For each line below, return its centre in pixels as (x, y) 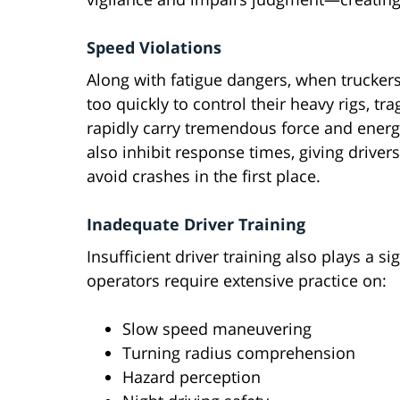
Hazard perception (192, 377)
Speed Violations (154, 48)
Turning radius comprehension (239, 353)
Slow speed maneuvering (217, 329)
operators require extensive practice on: (237, 281)
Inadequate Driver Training (196, 225)
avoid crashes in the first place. (204, 176)
